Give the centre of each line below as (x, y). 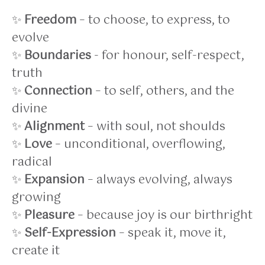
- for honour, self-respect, (168, 56)
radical (32, 162)
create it (36, 251)
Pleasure (49, 215)
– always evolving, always (159, 180)
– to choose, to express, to (153, 20)
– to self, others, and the (163, 91)
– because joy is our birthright (164, 215)
